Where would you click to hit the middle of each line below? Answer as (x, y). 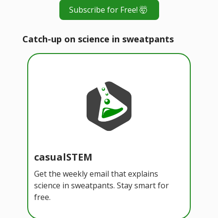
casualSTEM (63, 157)
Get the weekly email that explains (96, 173)
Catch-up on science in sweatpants (98, 39)
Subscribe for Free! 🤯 (109, 9)
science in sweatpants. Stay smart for (101, 185)
